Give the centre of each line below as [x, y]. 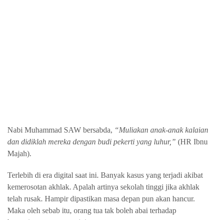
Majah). [19, 153]
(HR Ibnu [193, 142]
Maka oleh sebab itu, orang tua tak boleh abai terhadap [92, 210]
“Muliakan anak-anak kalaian [161, 130]
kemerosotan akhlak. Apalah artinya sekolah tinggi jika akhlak [103, 187]
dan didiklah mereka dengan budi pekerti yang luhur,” [93, 142]
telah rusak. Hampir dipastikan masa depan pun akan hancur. [101, 199]
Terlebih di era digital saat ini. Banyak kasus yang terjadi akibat [105, 175]
